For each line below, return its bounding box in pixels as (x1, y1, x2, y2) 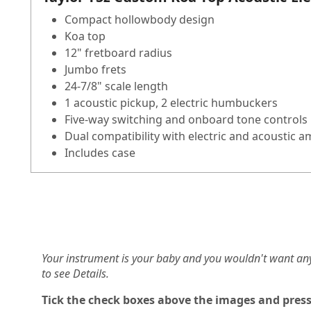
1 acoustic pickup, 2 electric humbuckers (65, 95, 278, 111)
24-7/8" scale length (65, 78, 168, 94)
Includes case (65, 145, 135, 161)
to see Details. (42, 266, 112, 282)
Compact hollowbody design (65, 12, 215, 28)
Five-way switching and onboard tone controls (65, 112, 308, 128)
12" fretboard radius (65, 45, 172, 61)
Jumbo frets (65, 62, 126, 78)
